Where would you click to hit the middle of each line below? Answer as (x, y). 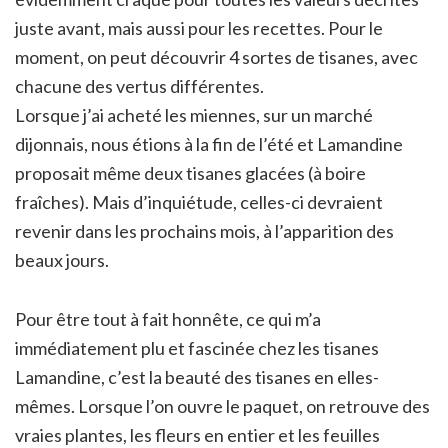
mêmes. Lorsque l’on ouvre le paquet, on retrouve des (222, 405)
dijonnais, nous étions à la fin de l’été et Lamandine (209, 143)
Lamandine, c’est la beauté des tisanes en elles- (197, 376)
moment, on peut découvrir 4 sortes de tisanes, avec (216, 56)
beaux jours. (63, 259)
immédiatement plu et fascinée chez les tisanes (197, 347)
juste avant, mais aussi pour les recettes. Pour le (199, 27)
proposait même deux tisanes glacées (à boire (190, 172)
